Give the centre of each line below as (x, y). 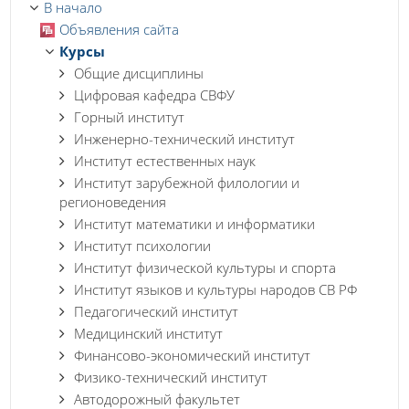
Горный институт (129, 117)
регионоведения (113, 202)
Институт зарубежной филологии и (187, 183)
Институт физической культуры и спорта (205, 268)
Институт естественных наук (165, 161)
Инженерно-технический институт (184, 139)
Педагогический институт (156, 312)
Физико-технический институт (171, 378)
